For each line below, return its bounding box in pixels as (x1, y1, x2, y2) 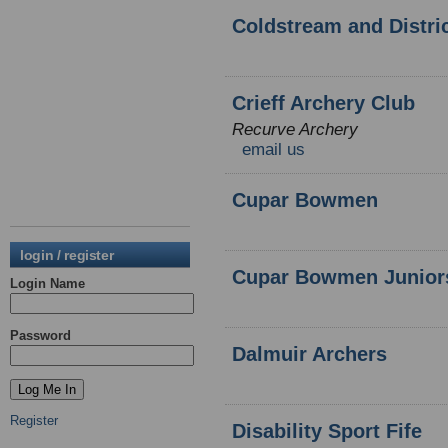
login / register (20, 247, 114, 263)
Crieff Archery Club (232, 92, 415, 114)
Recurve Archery (232, 120, 358, 139)
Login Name (10, 276, 85, 291)
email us (242, 140, 305, 159)
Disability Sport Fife (232, 420, 422, 442)
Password (10, 328, 71, 343)
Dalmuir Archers (232, 343, 387, 365)
